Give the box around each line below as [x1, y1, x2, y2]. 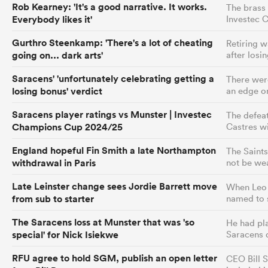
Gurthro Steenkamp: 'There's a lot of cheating [12, 36, 213, 49]
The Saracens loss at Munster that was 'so [12, 215, 194, 229]
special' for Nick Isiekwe [12, 228, 118, 241]
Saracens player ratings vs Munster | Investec [12, 108, 212, 121]
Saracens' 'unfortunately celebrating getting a [12, 72, 214, 85]
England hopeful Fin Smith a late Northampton [12, 144, 216, 157]
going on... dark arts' [12, 48, 103, 62]
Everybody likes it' [12, 13, 92, 26]
